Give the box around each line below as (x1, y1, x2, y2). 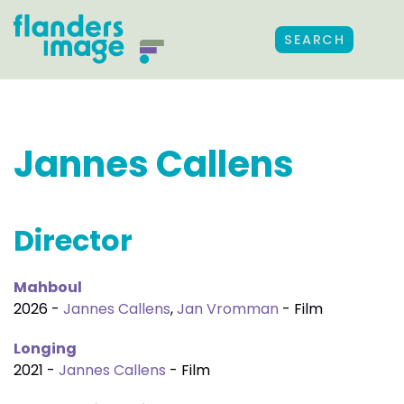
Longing (14, 338, 77, 359)
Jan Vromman (177, 298, 279, 319)
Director (14, 220, 133, 261)
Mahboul (14, 277, 82, 298)
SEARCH (284, 31, 344, 49)
